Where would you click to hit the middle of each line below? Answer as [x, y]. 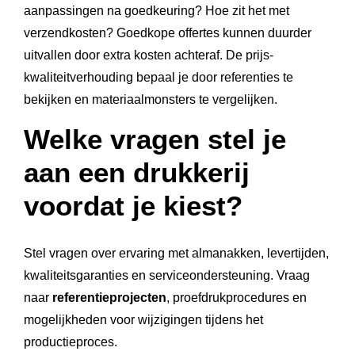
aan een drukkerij [137, 172]
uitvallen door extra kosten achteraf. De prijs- [149, 55]
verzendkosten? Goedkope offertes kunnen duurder [168, 33]
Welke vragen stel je [155, 139]
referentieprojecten [109, 298]
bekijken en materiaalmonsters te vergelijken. [151, 99]
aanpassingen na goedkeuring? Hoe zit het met [157, 11]
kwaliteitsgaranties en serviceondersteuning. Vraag [167, 275]
